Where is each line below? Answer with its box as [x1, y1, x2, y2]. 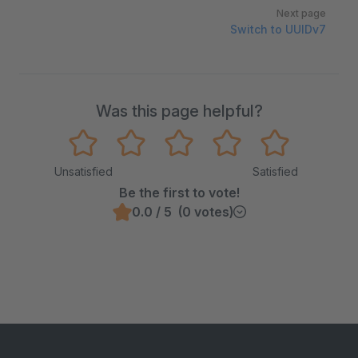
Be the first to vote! [118, 185, 240, 201]
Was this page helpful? [95, 101, 263, 121]
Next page [276, 7, 326, 19]
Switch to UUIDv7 [230, 22, 326, 36]
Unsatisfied [54, 165, 113, 178]
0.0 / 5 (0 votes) [131, 204, 233, 220]
